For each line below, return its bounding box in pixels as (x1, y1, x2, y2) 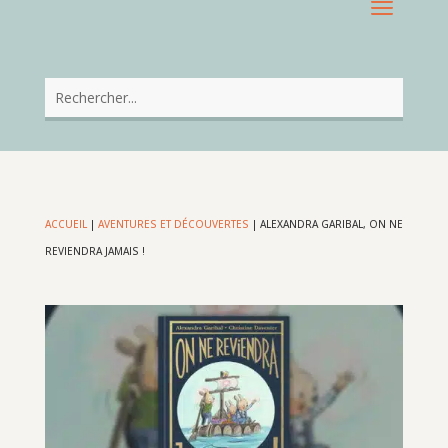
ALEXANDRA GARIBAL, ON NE (259, 217, 403, 232)
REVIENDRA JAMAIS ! (44, 244, 145, 259)
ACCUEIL (44, 217, 87, 232)
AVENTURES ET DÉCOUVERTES (97, 217, 249, 232)
